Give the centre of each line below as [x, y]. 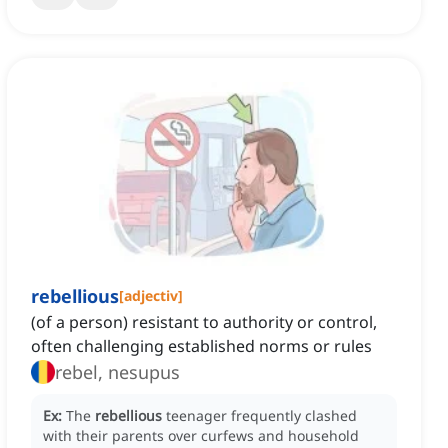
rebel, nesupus [117, 372]
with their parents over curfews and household [201, 436]
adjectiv [151, 296]
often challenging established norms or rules [201, 346]
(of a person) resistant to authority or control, [204, 322]
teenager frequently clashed [261, 416]
